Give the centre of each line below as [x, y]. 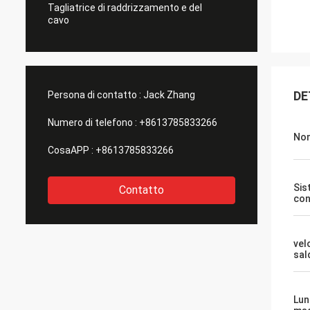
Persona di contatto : [94, 95]
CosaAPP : [71, 150]
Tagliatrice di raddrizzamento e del [125, 8]
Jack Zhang [169, 95]
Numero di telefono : [92, 122]
